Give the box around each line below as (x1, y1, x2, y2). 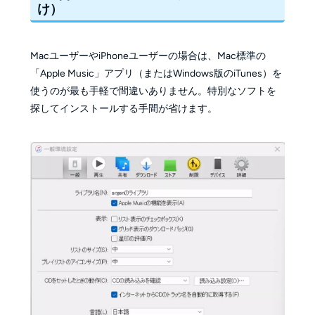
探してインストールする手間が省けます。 (30, 103, 217, 115)
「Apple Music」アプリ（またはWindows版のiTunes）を (30, 67, 282, 80)
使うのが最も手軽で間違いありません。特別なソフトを (30, 85, 276, 98)
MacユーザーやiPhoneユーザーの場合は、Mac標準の (30, 50, 266, 63)
